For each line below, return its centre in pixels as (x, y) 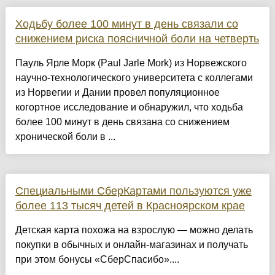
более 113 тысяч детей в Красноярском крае (130, 206)
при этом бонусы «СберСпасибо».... (97, 260)
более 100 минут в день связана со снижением (122, 122)
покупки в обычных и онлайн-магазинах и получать (131, 245)
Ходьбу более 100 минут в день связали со (126, 24)
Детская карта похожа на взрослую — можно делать (134, 230)
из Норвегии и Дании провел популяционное (117, 93)
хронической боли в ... (65, 137)
